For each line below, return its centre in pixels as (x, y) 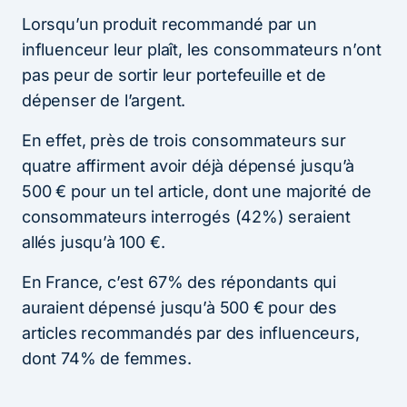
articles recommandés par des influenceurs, (191, 333)
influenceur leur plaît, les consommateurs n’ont (202, 49)
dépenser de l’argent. (104, 100)
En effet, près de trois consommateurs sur (184, 140)
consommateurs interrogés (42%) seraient (186, 216)
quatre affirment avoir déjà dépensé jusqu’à (189, 165)
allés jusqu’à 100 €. (94, 242)
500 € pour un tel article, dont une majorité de (197, 191)
